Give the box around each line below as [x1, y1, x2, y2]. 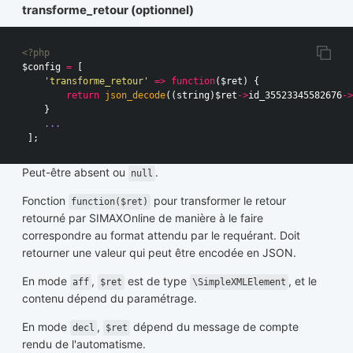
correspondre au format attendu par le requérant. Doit [22, 229, 300, 243]
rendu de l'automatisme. [22, 337, 146, 351]
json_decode [105, 90, 165, 102]
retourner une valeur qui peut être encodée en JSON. [22, 246, 296, 260]
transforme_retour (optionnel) [22, 2, 194, 18]
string [176, 90, 210, 102]
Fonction [22, 194, 69, 208]
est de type [124, 274, 190, 288]
